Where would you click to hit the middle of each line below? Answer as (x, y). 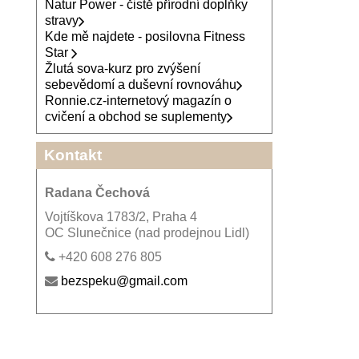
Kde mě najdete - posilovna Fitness (145, 37)
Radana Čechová (97, 193)
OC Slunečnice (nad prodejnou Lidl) (147, 233)
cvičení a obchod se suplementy (135, 117)
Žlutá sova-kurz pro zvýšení (122, 69)
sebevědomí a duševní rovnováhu (140, 85)
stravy (61, 21)
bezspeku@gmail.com (124, 281)
